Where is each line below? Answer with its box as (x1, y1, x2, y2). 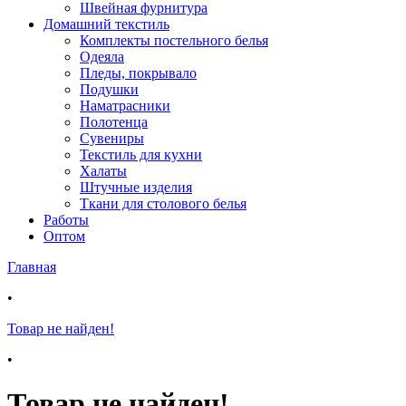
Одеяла (80, 49, 124, 64)
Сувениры (80, 130, 144, 146)
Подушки (80, 82, 139, 97)
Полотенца (80, 114, 148, 130)
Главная (7, 259, 56, 275)
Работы (43, 212, 89, 227)
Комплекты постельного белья (80, 33, 268, 48)
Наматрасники (80, 98, 170, 113)
